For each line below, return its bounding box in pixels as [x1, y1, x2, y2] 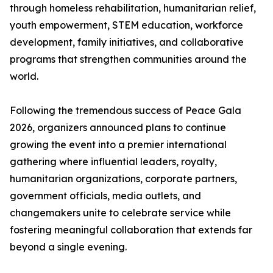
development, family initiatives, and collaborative [10, 36, 244, 49]
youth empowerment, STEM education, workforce [10, 19, 243, 32]
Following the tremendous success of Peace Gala [10, 104, 241, 117]
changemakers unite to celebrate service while [10, 207, 231, 219]
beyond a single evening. [10, 241, 127, 253]
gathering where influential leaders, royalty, [10, 155, 217, 168]
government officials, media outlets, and [10, 190, 201, 202]
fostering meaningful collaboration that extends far [10, 224, 252, 236]
